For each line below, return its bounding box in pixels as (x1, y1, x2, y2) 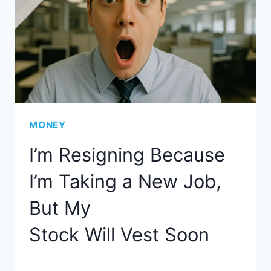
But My (29, 197, 91, 220)
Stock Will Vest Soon (29, 223, 209, 246)
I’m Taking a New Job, (29, 170, 221, 193)
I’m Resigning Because (29, 143, 225, 166)
